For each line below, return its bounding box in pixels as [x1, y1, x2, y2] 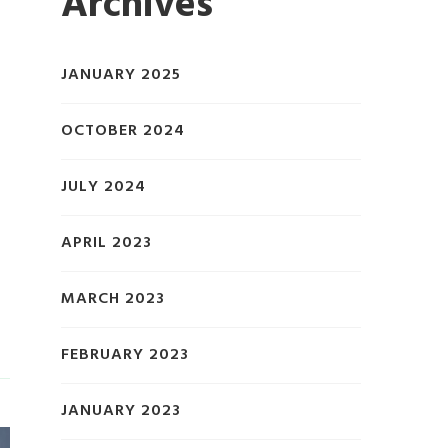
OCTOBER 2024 [61, 118, 185, 144]
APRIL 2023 [61, 230, 152, 256]
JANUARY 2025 [61, 62, 181, 88]
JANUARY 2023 [61, 398, 181, 424]
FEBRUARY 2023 [61, 342, 189, 368]
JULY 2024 [61, 174, 146, 200]
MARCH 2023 [61, 286, 165, 312]
